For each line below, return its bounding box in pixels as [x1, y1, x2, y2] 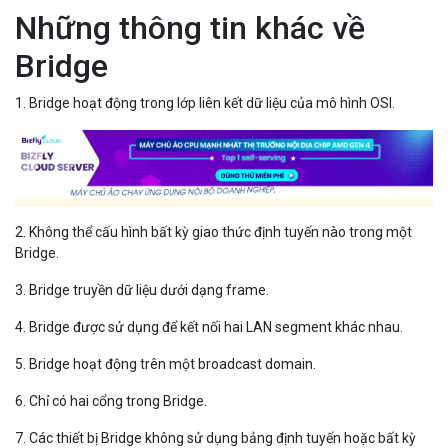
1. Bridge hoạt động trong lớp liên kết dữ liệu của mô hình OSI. [15, 94, 395, 111]
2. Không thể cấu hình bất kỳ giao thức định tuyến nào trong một [15, 223, 412, 240]
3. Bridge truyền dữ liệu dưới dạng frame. [15, 281, 269, 298]
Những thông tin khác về [15, 8, 365, 47]
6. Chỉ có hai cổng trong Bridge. [15, 392, 207, 409]
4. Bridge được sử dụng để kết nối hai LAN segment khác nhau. [15, 318, 403, 335]
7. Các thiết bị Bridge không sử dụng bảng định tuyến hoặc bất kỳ [15, 429, 416, 446]
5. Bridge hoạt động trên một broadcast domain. [15, 355, 316, 372]
